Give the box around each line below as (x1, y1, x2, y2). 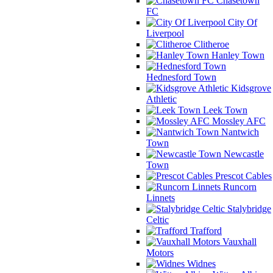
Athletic (146, 94, 177, 104)
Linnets (146, 193, 175, 203)
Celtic (146, 214, 169, 225)
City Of (225, 17, 257, 27)
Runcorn (221, 182, 257, 192)
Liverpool (146, 28, 184, 38)
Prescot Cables (213, 171, 272, 181)
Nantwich (219, 127, 259, 137)
